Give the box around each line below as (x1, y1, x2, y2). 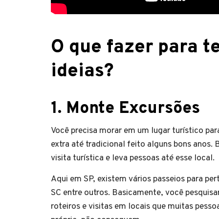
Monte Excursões (66, 98, 200, 120)
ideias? (51, 60, 114, 84)
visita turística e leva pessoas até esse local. (51, 153, 215, 164)
